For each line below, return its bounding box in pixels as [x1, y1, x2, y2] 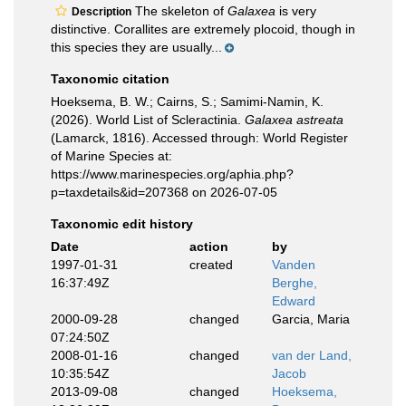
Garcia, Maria [272, 312, 350, 326]
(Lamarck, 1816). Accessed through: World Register [51, 130, 348, 145]
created [188, 257, 233, 272]
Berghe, [272, 275, 317, 290]
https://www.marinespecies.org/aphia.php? [51, 167, 294, 181]
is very [275, 4, 316, 18]
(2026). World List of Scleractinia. [51, 112, 245, 127]
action [188, 239, 228, 254]
